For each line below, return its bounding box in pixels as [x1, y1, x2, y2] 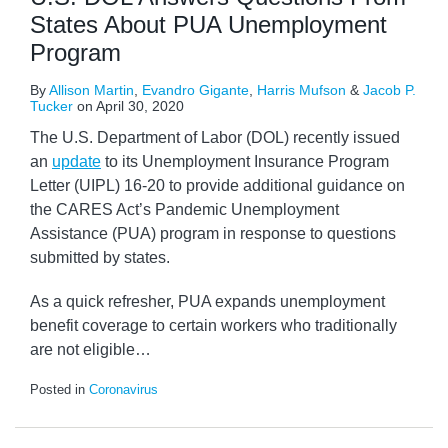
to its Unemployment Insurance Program [101, 153, 389, 171]
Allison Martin [49, 82, 134, 99]
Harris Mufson [257, 82, 346, 99]
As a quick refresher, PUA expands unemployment [30, 293, 385, 311]
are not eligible [30, 341, 135, 359]
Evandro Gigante [142, 82, 249, 99]
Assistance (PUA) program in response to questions [30, 225, 396, 243]
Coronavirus [89, 382, 158, 398]
